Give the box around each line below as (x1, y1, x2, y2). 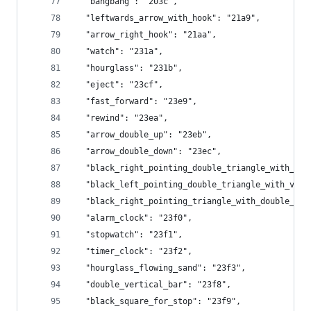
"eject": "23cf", (76, 80, 163, 90)
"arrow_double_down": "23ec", (76, 146, 221, 156)
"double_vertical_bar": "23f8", (76, 280, 231, 289)
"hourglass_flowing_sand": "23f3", (76, 263, 246, 273)
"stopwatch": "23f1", (76, 230, 183, 239)
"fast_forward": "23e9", (76, 96, 197, 106)
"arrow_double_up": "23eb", (76, 130, 212, 140)
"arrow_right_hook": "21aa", (76, 30, 217, 40)
